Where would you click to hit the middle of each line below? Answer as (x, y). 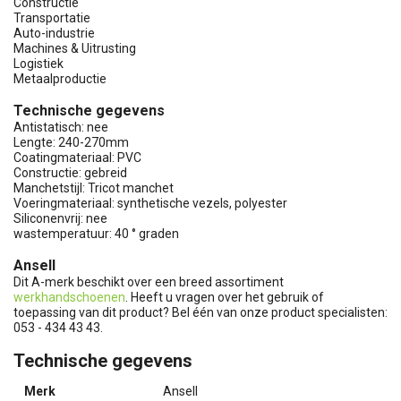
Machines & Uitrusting (75, 48)
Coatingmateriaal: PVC (77, 158)
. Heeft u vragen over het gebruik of (225, 297)
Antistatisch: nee (61, 127)
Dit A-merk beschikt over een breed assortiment (149, 282)
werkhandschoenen (69, 297)
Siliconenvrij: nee (60, 218)
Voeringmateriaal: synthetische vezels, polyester (150, 203)
